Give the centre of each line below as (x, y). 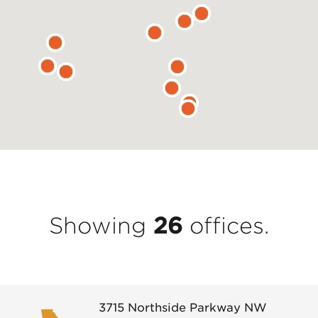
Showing (101, 226)
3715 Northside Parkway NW (183, 308)
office (218, 226)
